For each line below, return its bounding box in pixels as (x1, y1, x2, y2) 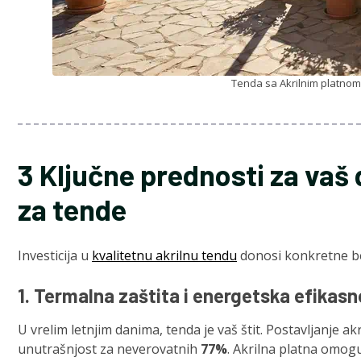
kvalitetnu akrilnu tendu (92, 247, 237, 265)
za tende (18, 192, 127, 227)
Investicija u (18, 247, 92, 265)
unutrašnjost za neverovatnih (18, 340, 201, 359)
